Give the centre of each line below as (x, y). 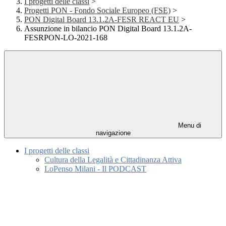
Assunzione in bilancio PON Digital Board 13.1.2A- (108, 29)
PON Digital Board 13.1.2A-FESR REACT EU (102, 20)
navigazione (113, 133)
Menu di (189, 126)
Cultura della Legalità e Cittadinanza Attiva (113, 160)
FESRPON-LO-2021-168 (66, 38)
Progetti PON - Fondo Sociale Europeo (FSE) (97, 11)
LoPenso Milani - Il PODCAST (95, 169)
